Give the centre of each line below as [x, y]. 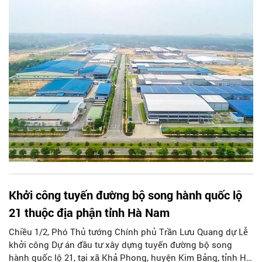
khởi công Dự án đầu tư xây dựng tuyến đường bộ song [120, 244]
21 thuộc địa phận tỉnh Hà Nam [89, 212]
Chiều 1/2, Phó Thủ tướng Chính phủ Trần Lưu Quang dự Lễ [128, 231]
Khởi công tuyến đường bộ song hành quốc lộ [125, 194]
